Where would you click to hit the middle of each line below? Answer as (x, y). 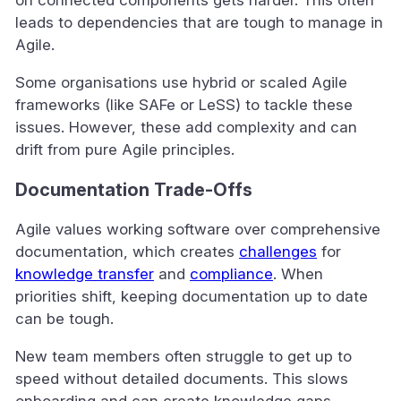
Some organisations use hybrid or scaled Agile (181, 82)
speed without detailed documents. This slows (182, 379)
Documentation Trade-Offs (134, 189)
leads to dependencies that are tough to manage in (199, 22)
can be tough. (64, 319)
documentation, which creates (127, 252)
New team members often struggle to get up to (183, 357)
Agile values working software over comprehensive (198, 230)
